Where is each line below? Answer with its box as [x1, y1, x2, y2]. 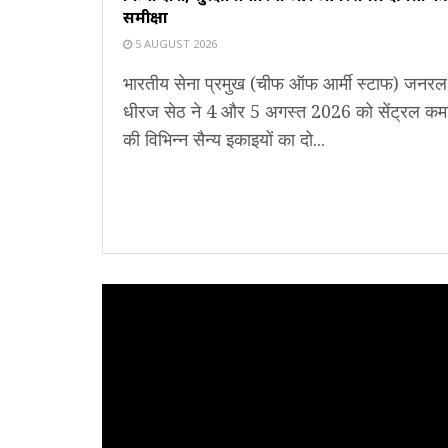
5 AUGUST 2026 [132, 36, 217, 52]
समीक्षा [123, 6, 169, 29]
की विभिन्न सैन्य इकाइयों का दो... [123, 127, 325, 152]
